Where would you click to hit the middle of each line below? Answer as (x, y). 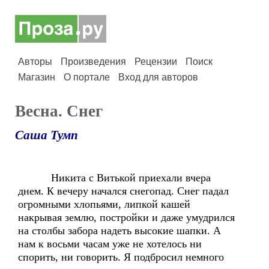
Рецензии (156, 62)
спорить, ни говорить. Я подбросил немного (121, 257)
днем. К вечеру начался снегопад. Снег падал (123, 191)
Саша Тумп (47, 135)
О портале (87, 77)
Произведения (93, 62)
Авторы (35, 62)
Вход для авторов (158, 77)
